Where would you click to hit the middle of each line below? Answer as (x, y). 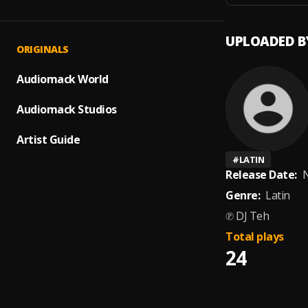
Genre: (243, 195)
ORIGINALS (43, 49)
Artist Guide (48, 140)
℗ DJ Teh (247, 216)
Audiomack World (63, 79)
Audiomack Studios (67, 109)
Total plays (255, 236)
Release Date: (261, 175)
